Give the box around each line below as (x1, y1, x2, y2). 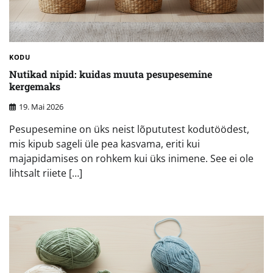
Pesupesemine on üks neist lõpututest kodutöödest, (9, 122, 249, 136)
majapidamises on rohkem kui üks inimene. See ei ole (9, 151, 253, 165)
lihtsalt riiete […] (9, 166, 82, 180)
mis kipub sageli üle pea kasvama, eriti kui (9, 136, 200, 151)
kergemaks (9, 80, 60, 93)
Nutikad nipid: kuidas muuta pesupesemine (9, 68, 212, 81)
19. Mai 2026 (19, 101, 63, 112)
